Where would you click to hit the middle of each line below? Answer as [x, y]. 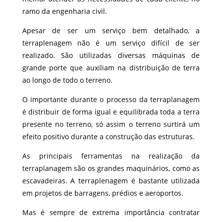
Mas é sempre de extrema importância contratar [111, 213]
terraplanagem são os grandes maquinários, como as [111, 168]
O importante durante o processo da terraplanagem [111, 100]
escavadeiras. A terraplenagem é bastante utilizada [111, 181]
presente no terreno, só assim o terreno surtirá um [111, 124]
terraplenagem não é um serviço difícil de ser [111, 43]
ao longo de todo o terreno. [67, 80]
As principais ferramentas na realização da [111, 156]
